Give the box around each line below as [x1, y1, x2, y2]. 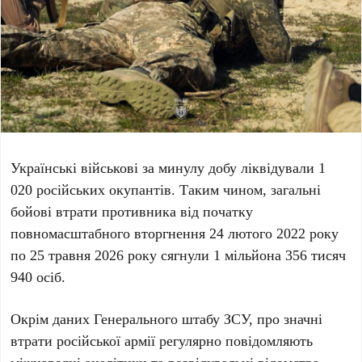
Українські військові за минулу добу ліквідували [11, 158, 319, 178]
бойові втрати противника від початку [11, 201, 254, 221]
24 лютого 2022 [209, 223, 306, 243]
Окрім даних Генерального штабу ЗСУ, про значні [11, 309, 323, 329]
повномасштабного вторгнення [11, 223, 210, 243]
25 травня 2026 [30, 245, 124, 265]
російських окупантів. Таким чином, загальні [32, 179, 322, 200]
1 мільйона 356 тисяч [213, 245, 347, 265]
